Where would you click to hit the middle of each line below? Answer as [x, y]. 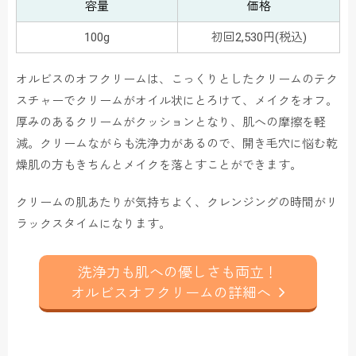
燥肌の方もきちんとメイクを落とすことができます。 [159, 166]
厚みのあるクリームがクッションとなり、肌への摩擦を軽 [171, 123]
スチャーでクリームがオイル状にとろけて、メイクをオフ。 [177, 101]
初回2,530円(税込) [259, 38]
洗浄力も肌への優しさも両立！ [178, 273]
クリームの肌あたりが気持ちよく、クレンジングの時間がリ [177, 203]
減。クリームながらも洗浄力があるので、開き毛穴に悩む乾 [177, 144]
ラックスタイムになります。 [93, 224]
